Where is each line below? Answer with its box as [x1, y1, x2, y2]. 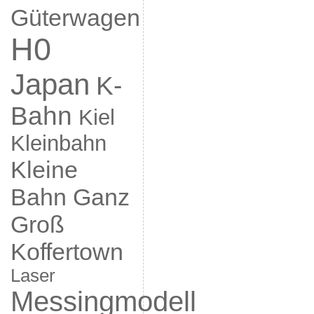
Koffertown [10, 238, 123, 265]
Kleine [10, 156, 78, 183]
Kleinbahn [10, 131, 107, 156]
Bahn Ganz [10, 184, 130, 210]
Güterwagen [10, 4, 140, 31]
